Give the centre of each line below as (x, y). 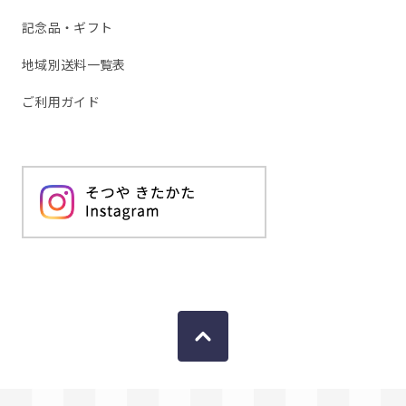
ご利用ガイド (61, 102)
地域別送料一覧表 (74, 65)
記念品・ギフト (68, 28)
